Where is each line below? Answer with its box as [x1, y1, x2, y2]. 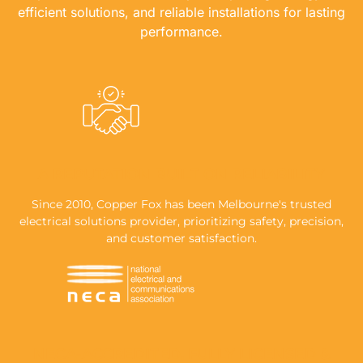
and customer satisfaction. [106, 230, 257, 246]
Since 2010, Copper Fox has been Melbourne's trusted [32, 196, 331, 211]
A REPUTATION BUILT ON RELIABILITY [38, 164, 325, 183]
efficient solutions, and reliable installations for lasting [18, 3, 345, 20]
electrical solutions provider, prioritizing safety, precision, [19, 213, 344, 228]
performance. [140, 23, 223, 40]
